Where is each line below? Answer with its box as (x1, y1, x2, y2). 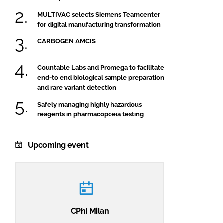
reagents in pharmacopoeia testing (37, 110, 144, 118)
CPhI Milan (70, 206, 109, 216)
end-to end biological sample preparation (37, 74, 164, 82)
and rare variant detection (37, 84, 116, 92)
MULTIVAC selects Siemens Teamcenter (37, 10, 160, 18)
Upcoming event (28, 140, 89, 150)
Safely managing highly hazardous (37, 100, 142, 108)
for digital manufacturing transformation (37, 20, 161, 28)
